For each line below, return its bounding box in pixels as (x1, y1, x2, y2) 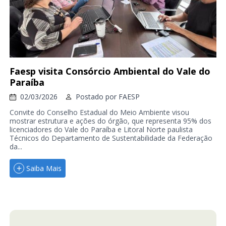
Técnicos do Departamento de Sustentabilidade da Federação (9, 133, 212, 143)
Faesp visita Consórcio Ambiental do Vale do (9, 65, 210, 78)
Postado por (75, 92, 119, 102)
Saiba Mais (26, 163, 62, 173)
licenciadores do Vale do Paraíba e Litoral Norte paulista (9, 125, 193, 135)
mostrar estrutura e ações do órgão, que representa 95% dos (9, 116, 211, 126)
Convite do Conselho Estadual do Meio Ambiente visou (9, 107, 189, 118)
